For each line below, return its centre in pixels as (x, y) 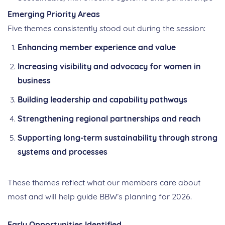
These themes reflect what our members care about (104, 183)
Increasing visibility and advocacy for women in (109, 67)
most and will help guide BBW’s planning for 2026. (100, 197)
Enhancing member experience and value (97, 47)
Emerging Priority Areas (54, 14)
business (34, 81)
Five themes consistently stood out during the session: (106, 28)
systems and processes (63, 152)
